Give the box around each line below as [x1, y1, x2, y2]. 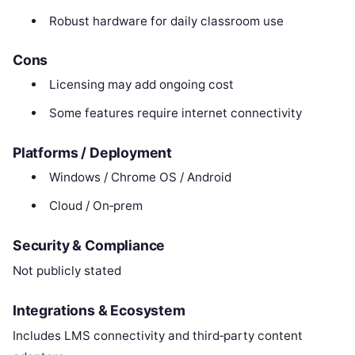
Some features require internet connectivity [48, 105, 302, 121]
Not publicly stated [13, 262, 121, 278]
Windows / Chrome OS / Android [48, 169, 231, 185]
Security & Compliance [13, 236, 166, 254]
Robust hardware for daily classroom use [48, 13, 284, 29]
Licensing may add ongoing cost [48, 77, 234, 93]
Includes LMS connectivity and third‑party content [13, 327, 303, 343]
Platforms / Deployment [13, 143, 173, 161]
